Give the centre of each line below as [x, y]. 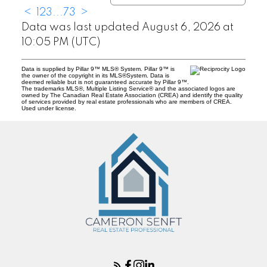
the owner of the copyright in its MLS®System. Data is [95, 75]
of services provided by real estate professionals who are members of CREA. [126, 101]
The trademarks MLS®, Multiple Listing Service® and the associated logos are [128, 88]
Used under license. [49, 108]
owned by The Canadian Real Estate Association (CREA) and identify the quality [132, 95]
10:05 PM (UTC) [60, 42]
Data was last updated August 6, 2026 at [127, 27]
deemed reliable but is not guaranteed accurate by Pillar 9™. [105, 82]
